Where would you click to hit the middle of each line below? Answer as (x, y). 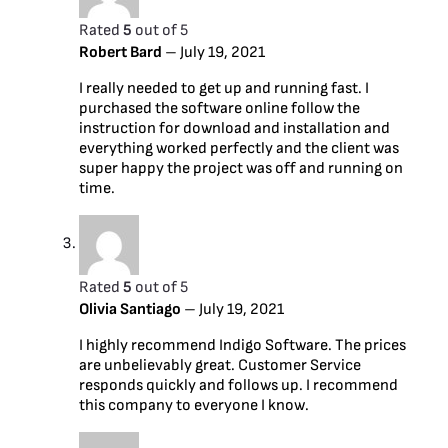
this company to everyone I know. (194, 405)
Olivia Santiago (131, 309)
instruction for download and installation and (234, 128)
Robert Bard (122, 52)
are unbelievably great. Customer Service (220, 365)
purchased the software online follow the (219, 108)
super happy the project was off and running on (241, 168)
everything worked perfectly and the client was (239, 148)
